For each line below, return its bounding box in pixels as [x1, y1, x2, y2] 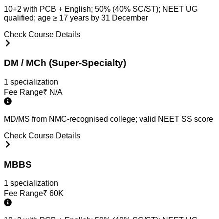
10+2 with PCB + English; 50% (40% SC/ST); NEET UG [4, 4, 197, 13]
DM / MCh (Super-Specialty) [4, 58, 126, 68]
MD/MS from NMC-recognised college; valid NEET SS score [4, 114, 213, 123]
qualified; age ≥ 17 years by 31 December [4, 13, 148, 22]
